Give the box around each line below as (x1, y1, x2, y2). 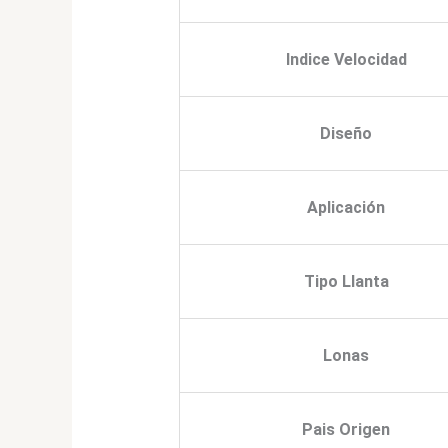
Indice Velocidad (285, 50, 407, 70)
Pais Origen (302, 420, 391, 440)
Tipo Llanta (303, 272, 389, 292)
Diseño (320, 124, 373, 144)
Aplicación (307, 198, 386, 218)
